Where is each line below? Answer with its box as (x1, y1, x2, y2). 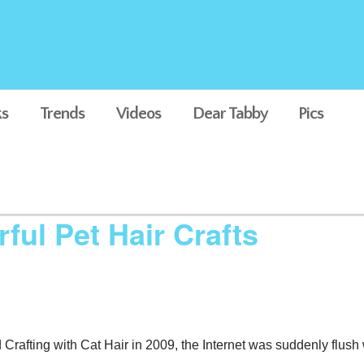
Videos (116, 104, 161, 123)
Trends (40, 104, 84, 123)
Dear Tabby (193, 104, 268, 123)
